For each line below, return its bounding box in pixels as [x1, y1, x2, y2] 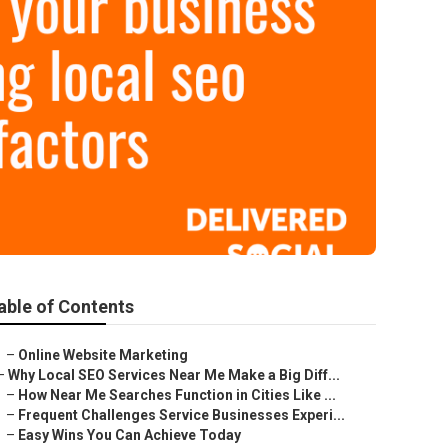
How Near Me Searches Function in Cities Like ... [18, 387, 336, 403]
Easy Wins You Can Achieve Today [18, 427, 241, 443]
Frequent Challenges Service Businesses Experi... [18, 407, 345, 423]
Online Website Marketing [18, 347, 188, 363]
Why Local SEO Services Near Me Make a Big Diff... [8, 367, 340, 383]
